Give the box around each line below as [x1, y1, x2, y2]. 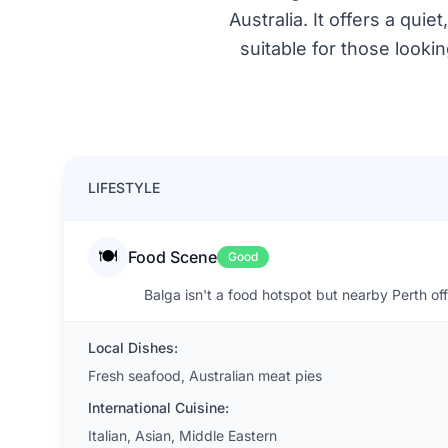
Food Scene [128, 247, 217, 267]
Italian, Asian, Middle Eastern [88, 427, 277, 444]
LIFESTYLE [88, 179, 160, 196]
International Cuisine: [88, 399, 229, 416]
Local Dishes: [88, 339, 178, 356]
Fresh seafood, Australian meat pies [88, 367, 322, 384]
